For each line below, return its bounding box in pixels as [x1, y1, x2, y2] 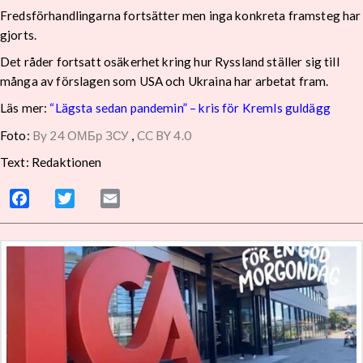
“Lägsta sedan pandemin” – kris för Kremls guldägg [49, 100, 331, 116]
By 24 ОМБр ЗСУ [32, 127, 130, 143]
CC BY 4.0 [136, 127, 191, 143]
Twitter [75, 190, 117, 206]
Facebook [29, 190, 86, 206]
